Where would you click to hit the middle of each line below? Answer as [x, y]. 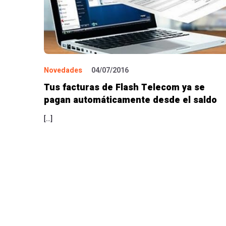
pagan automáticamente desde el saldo [130, 100]
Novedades [63, 70]
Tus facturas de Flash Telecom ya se [124, 87]
